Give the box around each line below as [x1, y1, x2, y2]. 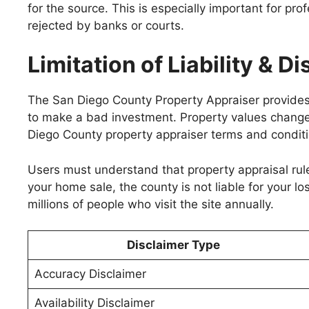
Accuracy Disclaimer [34, 267, 146, 281]
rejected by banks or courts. [28, 18, 184, 32]
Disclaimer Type [126, 238, 220, 252]
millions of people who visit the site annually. [28, 197, 274, 211]
